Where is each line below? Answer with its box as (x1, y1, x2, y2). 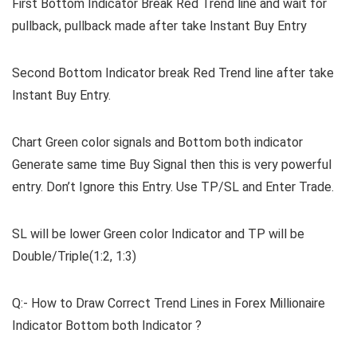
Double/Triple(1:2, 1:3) (12, 249, 136, 265)
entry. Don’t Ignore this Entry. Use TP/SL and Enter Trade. (12, 179, 334, 195)
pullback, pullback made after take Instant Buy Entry (12, 18, 307, 34)
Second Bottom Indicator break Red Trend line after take (12, 65, 334, 81)
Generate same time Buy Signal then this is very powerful (12, 157, 331, 173)
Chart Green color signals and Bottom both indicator (12, 135, 303, 151)
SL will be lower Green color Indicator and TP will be (12, 226, 304, 242)
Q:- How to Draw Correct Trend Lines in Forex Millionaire (12, 296, 325, 312)
